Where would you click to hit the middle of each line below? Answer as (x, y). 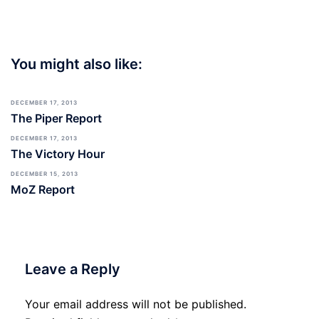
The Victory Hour (58, 153)
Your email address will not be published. (136, 304)
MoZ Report (43, 189)
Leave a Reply (73, 269)
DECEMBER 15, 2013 (45, 173)
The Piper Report (56, 118)
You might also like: (77, 64)
